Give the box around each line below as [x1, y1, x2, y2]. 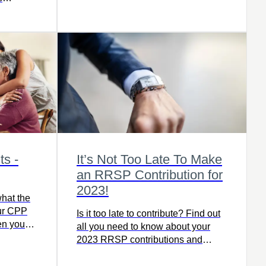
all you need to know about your [77, 221, 210, 232]
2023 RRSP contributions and [77, 235, 202, 245]
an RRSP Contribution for [77, 167, 223, 183]
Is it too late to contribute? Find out [77, 208, 220, 219]
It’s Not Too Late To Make [77, 152, 222, 167]
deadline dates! [77, 248, 141, 258]
